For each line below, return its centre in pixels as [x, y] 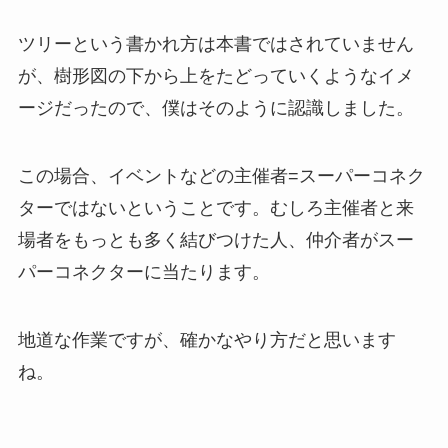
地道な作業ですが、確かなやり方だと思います [206, 339]
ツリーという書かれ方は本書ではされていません [215, 44]
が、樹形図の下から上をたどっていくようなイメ [215, 76]
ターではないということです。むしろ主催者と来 [215, 208]
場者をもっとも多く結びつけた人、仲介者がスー [215, 240]
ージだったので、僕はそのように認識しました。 [215, 108]
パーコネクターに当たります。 [143, 272]
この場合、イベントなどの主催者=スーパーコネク [221, 176]
